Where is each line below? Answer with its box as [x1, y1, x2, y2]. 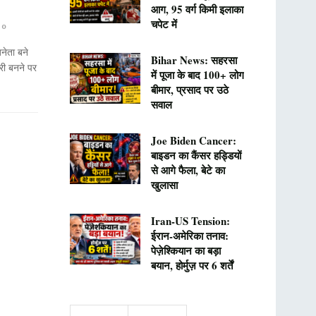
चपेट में [150, 16, 177, 32]
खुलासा [150, 177, 178, 193]
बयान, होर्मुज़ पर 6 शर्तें [150, 257, 233, 273]
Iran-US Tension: [150, 213, 230, 229]
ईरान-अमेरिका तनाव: [150, 228, 229, 243]
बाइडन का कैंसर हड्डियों [150, 147, 241, 163]
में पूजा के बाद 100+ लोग [150, 67, 244, 83]
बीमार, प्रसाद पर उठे [150, 82, 229, 97]
